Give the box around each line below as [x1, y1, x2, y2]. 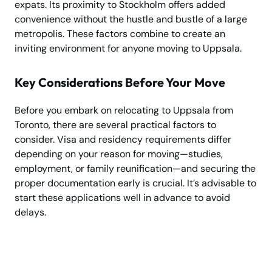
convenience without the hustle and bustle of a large [15, 12, 247, 25]
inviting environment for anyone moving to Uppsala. [15, 41, 242, 55]
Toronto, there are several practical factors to [15, 118, 216, 131]
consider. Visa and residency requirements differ [15, 132, 231, 146]
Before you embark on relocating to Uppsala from [15, 103, 233, 117]
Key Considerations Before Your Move [15, 74, 225, 90]
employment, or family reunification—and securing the [15, 161, 256, 175]
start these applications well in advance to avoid [15, 191, 230, 204]
